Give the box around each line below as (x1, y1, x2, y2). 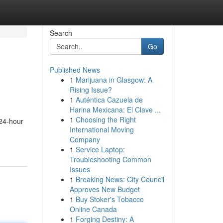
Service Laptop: (75, 144, 125, 154)
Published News (49, 65, 100, 75)
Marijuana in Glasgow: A (75, 75, 152, 85)
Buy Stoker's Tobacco (75, 194, 144, 204)
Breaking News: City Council (75, 174, 164, 184)
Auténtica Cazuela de (75, 95, 143, 105)
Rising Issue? (69, 85, 112, 95)
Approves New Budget (69, 184, 140, 194)
